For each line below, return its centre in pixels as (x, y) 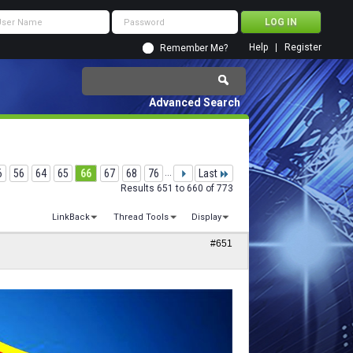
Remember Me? (194, 48)
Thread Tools (141, 217)
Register (303, 47)
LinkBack (71, 217)
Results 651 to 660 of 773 (177, 188)
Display (206, 217)
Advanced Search (195, 102)
